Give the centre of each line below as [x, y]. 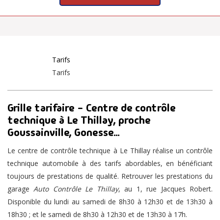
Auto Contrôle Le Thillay [76, 189]
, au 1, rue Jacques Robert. [165, 189]
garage [21, 189]
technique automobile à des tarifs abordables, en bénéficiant [110, 163]
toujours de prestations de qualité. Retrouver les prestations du [110, 176]
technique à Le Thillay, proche [79, 120]
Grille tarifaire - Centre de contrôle [92, 108]
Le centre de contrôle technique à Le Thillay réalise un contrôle [110, 150]
